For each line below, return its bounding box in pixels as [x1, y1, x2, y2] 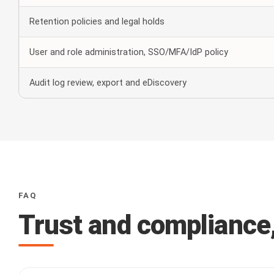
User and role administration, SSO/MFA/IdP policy [29, 47, 228, 57]
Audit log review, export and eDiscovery [29, 78, 187, 88]
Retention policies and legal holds [29, 17, 165, 27]
